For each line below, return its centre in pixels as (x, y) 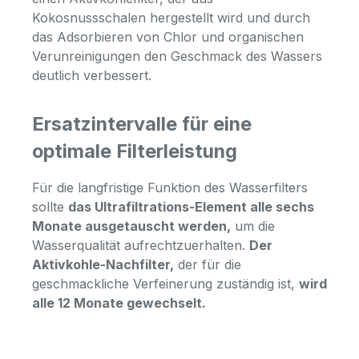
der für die (208, 265)
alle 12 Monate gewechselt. (119, 303)
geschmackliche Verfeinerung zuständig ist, (165, 284)
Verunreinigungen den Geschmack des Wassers (177, 56)
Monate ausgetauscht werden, (131, 226)
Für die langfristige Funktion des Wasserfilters (170, 188)
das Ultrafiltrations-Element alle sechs (191, 207)
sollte (50, 207)
